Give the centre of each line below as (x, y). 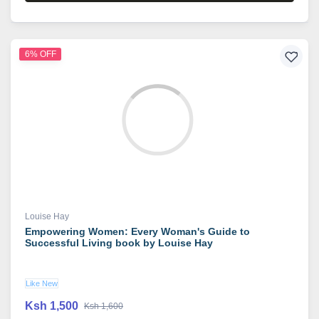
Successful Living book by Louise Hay (119, 243)
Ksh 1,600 (104, 307)
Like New (42, 284)
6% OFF (40, 54)
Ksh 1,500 (52, 306)
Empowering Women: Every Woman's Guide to (137, 232)
